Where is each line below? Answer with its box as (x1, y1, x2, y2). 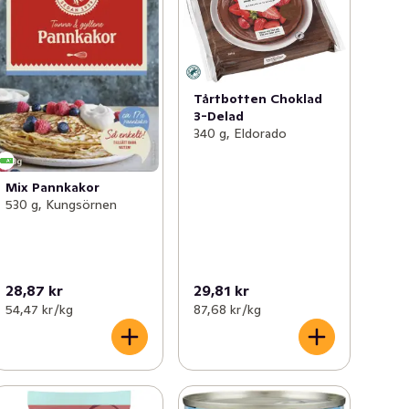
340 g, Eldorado (193, 124, 287, 142)
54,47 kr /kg (5, 300, 74, 318)
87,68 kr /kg (193, 300, 261, 318)
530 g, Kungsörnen (5, 196, 118, 214)
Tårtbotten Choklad (193, 89, 322, 107)
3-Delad (193, 107, 244, 124)
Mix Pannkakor (5, 179, 100, 196)
